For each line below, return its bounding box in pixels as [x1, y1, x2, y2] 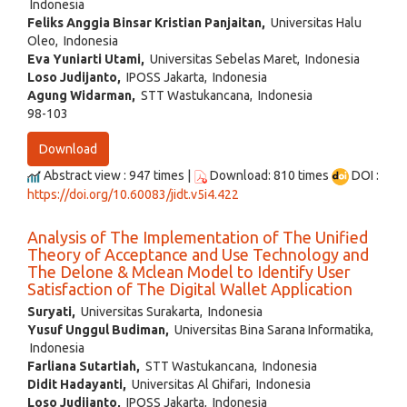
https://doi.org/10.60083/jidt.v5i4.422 [27, 187, 239, 203]
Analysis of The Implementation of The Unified [27, 228, 368, 247]
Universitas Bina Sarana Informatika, [169, 323, 373, 338]
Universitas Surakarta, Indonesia [75, 304, 263, 320]
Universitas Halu [265, 15, 362, 31]
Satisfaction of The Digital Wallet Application [27, 280, 352, 299]
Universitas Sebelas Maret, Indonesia [144, 52, 360, 67]
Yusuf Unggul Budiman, [27, 323, 169, 338]
